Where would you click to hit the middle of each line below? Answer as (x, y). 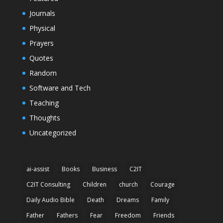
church (128, 185)
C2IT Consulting (48, 185)
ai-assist (38, 169)
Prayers (41, 43)
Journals (42, 13)
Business (104, 169)
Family (160, 200)
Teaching (44, 103)
